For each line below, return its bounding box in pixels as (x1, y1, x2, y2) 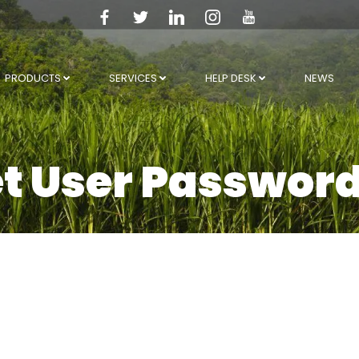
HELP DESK (204, 71, 256, 87)
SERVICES (108, 71, 157, 87)
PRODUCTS (4, 71, 61, 87)
